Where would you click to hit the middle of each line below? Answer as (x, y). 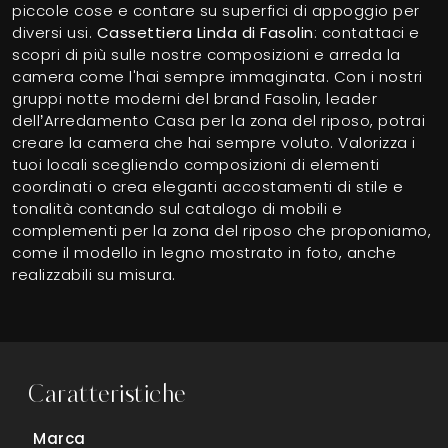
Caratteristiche (107, 395)
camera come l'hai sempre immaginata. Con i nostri (217, 76)
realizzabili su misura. (94, 274)
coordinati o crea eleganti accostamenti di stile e (207, 186)
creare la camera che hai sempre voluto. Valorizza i (214, 142)
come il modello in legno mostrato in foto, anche (204, 252)
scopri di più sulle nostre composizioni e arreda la (206, 54)
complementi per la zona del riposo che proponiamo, (221, 230)
